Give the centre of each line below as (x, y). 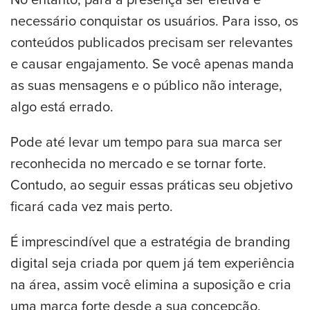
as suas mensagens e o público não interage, (146, 84)
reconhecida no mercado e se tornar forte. (138, 163)
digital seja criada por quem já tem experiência (153, 262)
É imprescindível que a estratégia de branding (150, 241)
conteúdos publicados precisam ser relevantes (152, 42)
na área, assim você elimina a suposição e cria (151, 284)
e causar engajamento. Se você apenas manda (152, 63)
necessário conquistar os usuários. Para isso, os (154, 20)
